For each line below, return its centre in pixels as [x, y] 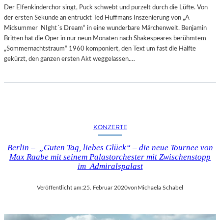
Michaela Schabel [160, 187]
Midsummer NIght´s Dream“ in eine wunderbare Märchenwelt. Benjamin [105, 28]
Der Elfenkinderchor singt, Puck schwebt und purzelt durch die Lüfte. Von [106, 7]
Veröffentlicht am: [60, 187]
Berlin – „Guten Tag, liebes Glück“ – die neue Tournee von [110, 147]
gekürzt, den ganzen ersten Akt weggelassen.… [69, 59]
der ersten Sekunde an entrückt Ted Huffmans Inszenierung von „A [97, 17]
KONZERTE [110, 127]
